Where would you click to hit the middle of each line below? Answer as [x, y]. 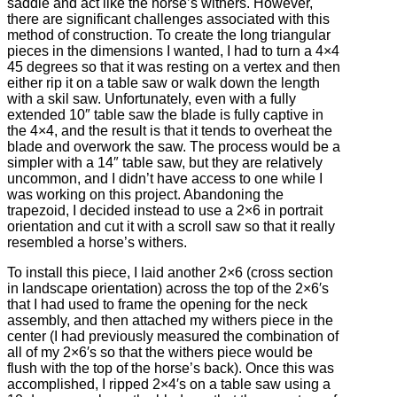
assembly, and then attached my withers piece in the [170, 321]
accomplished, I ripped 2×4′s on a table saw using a [169, 385]
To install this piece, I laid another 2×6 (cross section [170, 273]
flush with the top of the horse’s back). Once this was [171, 369]
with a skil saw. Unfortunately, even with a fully [152, 99]
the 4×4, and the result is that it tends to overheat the [170, 131]
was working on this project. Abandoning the [145, 195]
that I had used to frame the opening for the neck [157, 305]
